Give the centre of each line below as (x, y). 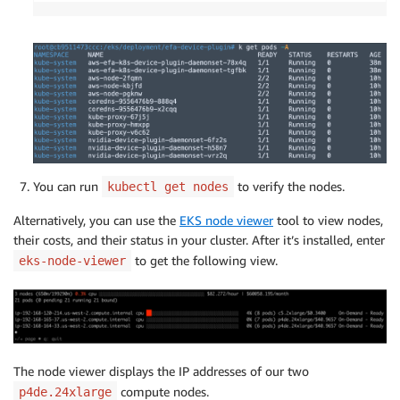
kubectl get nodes (168, 186)
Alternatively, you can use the (96, 220)
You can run (67, 186)
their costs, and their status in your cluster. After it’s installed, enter (199, 239)
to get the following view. (204, 260)
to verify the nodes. (289, 186)
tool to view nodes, (328, 220)
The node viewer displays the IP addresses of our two (161, 371)
